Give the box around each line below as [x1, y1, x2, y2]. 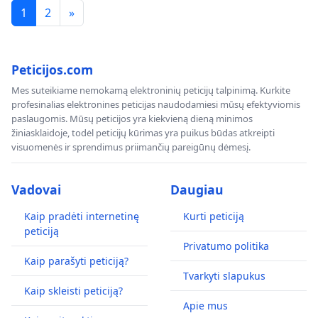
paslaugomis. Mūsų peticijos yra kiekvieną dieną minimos [11, 111, 253, 125]
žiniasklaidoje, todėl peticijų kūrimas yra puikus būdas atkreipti [11, 126, 275, 139]
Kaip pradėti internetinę [24, 209, 139, 223]
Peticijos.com [11, 60, 93, 78]
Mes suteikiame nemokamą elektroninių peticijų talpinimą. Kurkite [11, 83, 290, 97]
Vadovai [11, 180, 61, 198]
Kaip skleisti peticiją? [24, 283, 123, 297]
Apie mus [183, 298, 228, 312]
